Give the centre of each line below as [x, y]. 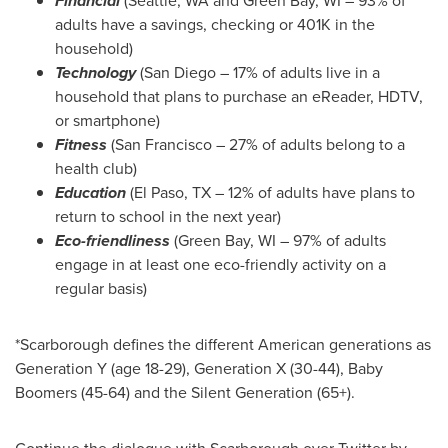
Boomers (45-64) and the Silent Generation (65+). [185, 393]
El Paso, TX [172, 193]
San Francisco [163, 145]
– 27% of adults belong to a [308, 145]
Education [92, 193]
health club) [96, 169]
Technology [97, 73]
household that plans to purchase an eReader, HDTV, [239, 97]
